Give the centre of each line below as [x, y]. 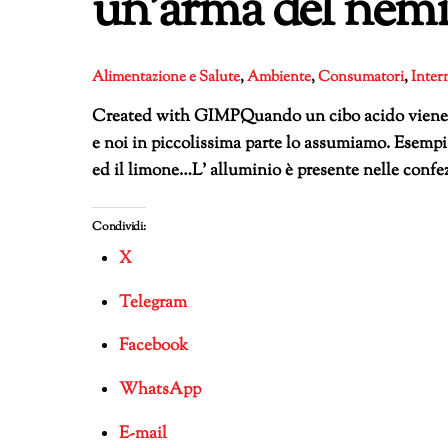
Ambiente [279, 76]
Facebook [153, 346]
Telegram [152, 302]
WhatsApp [159, 390]
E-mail [142, 433]
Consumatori [361, 76]
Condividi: [119, 226]
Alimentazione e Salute [166, 76]
